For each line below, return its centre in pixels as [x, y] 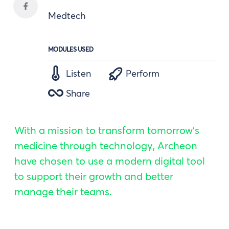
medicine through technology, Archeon [106, 145]
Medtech [67, 15]
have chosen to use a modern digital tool [110, 161]
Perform [143, 73]
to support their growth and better [94, 176]
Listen [78, 73]
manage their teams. [63, 191]
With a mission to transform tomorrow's [107, 130]
